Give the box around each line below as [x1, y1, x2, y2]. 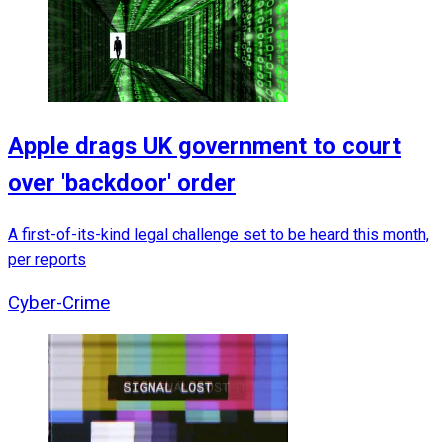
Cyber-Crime [8, 291, 110, 314]
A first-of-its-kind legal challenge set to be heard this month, [8, 224, 429, 244]
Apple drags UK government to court [8, 132, 401, 161]
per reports [8, 249, 86, 269]
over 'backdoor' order [8, 169, 236, 198]
